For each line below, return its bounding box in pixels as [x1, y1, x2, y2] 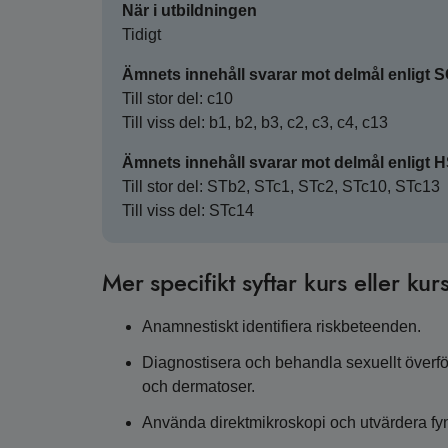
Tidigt [122, 26, 161, 44]
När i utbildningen [122, 2, 257, 20]
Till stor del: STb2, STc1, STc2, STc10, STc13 [122, 178, 440, 196]
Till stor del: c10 [122, 90, 233, 108]
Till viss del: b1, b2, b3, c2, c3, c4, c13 [122, 114, 388, 132]
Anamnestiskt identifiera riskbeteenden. [142, 318, 421, 336]
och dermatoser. [142, 378, 255, 396]
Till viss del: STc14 [122, 202, 254, 220]
